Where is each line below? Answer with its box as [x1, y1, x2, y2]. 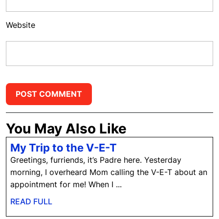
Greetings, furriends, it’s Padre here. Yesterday [10, 154, 181, 165]
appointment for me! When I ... [10, 179, 122, 189]
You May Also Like [6, 120, 127, 137]
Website [6, 20, 35, 30]
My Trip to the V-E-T [10, 141, 117, 154]
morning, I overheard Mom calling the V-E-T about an [10, 167, 207, 177]
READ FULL [10, 196, 52, 206]
